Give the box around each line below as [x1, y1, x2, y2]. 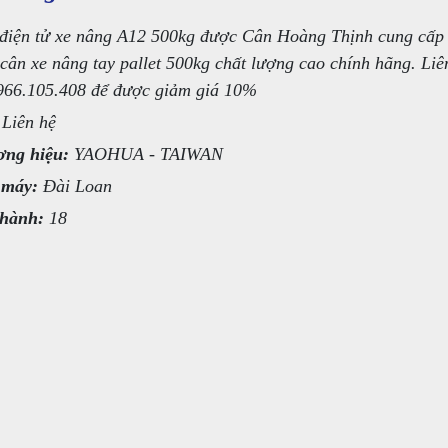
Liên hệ [2, 112, 56, 132]
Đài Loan [43, 176, 112, 196]
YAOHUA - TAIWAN [74, 144, 223, 164]
